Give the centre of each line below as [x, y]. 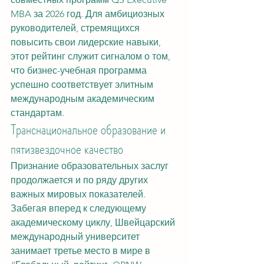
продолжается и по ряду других [80, 180]
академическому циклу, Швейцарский [94, 222]
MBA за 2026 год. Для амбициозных [89, 14]
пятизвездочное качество [67, 149]
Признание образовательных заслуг [91, 166]
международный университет [76, 237]
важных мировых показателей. [79, 194]
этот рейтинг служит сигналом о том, [92, 56]
